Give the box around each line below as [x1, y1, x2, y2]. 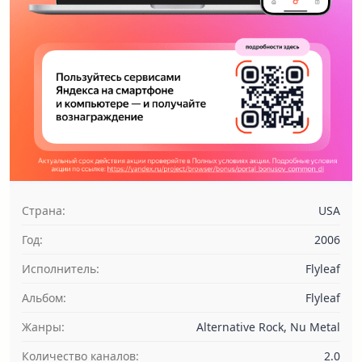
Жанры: [22, 319, 65, 335]
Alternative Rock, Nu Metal [196, 319, 340, 335]
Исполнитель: [22, 261, 99, 276]
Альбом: [22, 290, 66, 305]
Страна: [22, 203, 65, 218]
